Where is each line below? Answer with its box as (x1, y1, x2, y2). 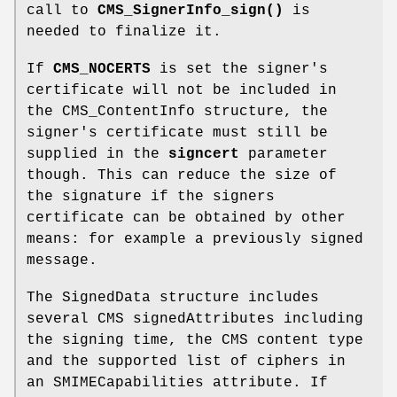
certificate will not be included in (27, 82, 337, 99)
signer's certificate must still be (27, 125, 328, 142)
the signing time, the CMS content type (27, 332, 363, 349)
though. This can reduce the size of (27, 167, 337, 184)
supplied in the (27, 146, 168, 163)
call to (27, 3, 97, 19)
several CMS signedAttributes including (27, 311, 363, 328)
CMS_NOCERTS (53, 61, 151, 78)
